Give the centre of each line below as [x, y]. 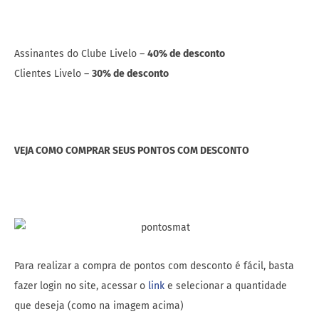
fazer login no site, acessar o [81, 286]
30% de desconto [130, 74]
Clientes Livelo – [53, 74]
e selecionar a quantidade [226, 286]
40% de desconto [186, 54]
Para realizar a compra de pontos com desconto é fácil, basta [154, 266]
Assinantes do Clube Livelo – [81, 54]
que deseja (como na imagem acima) [99, 306]
